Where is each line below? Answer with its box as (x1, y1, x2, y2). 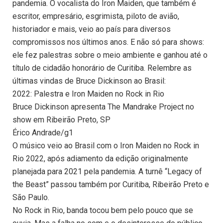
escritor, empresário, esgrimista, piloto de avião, (12, 11, 179, 21)
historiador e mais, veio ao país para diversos (12, 24, 171, 34)
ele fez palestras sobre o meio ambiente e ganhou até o (12, 50, 208, 60)
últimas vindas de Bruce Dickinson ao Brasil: (12, 76, 166, 86)
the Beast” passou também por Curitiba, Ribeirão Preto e (12, 180, 209, 190)
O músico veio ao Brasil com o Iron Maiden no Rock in (12, 141, 199, 151)
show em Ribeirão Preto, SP (12, 115, 111, 125)
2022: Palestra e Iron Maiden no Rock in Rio (12, 89, 164, 99)
